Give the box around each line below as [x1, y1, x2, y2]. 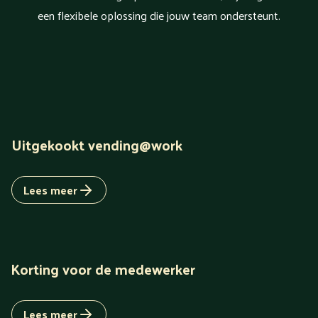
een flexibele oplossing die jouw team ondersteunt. [38, 4, 280, 26]
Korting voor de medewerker [11, 256, 195, 282]
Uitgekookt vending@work [11, 131, 182, 158]
